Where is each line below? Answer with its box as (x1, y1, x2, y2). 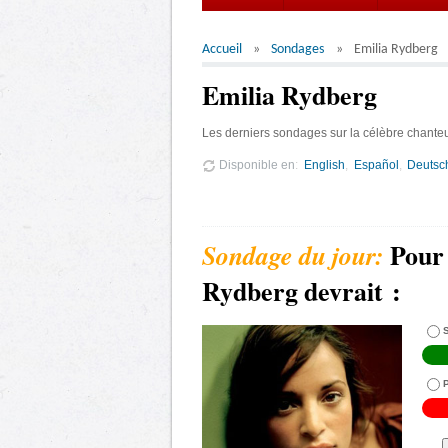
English (303, 158, 345, 171)
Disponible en (216, 158, 295, 171)
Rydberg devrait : (202, 271, 401, 310)
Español (353, 158, 399, 171)
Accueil (202, 42, 242, 57)
